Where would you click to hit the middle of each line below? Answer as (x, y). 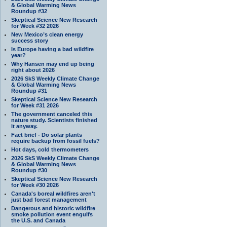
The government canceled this (52, 114)
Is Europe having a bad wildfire (52, 49)
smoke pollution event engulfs (52, 214)
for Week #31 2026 (35, 105)
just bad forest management (49, 199)
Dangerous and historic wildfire (53, 208)
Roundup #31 (29, 90)
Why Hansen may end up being (53, 64)
